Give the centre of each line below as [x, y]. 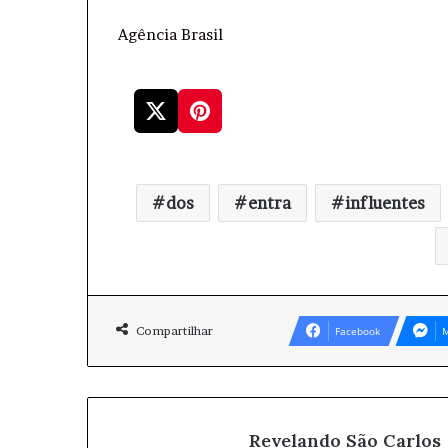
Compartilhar [174, 330]
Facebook [357, 331]
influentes [384, 203]
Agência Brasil [170, 34]
